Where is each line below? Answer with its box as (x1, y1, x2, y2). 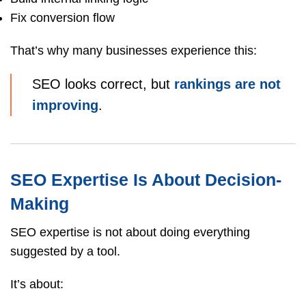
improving (32, 97, 98, 113)
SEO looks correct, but (32, 76, 174, 92)
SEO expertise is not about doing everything (10, 225, 250, 239)
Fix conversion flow (10, 10, 115, 25)
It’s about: (10, 277, 64, 291)
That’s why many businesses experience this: (10, 43, 257, 57)
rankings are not (174, 76, 281, 92)
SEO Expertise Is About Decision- (10, 169, 281, 189)
